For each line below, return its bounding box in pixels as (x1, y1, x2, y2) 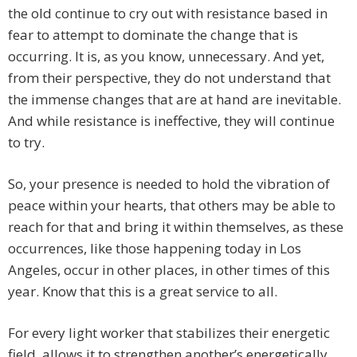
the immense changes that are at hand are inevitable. (8, 90, 341, 109)
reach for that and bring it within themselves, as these (8, 218, 343, 237)
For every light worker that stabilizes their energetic (8, 324, 330, 343)
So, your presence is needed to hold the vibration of (8, 175, 330, 194)
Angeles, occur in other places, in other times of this (8, 261, 330, 280)
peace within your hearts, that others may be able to (8, 196, 335, 215)
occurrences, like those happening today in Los (8, 239, 301, 258)
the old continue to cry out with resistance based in (8, 4, 328, 23)
